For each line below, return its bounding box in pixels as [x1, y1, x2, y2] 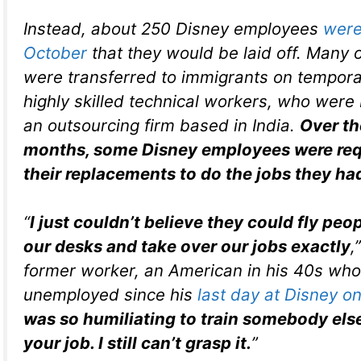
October [23, 42, 87, 63]
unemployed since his [23, 284, 197, 305]
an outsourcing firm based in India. [23, 114, 300, 135]
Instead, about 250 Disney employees [23, 18, 323, 39]
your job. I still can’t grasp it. [23, 333, 251, 354]
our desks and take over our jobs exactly [23, 236, 351, 257]
